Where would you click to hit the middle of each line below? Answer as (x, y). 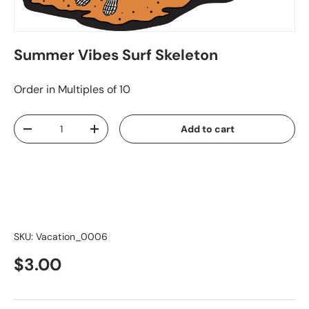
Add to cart (207, 129)
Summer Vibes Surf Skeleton (116, 56)
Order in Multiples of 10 (72, 90)
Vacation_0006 (72, 237)
